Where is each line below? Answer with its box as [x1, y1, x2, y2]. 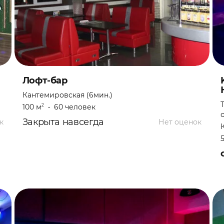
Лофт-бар [22, 75, 67, 86]
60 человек [53, 102, 95, 111]
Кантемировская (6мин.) [22, 90, 112, 99]
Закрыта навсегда [22, 116, 104, 127]
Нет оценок [158, 117, 202, 126]
